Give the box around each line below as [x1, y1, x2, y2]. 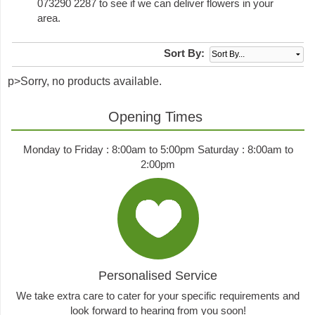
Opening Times [108, 109, 202, 125]
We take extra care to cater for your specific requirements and [16, 289, 300, 302]
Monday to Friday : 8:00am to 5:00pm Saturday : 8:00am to [22, 143, 293, 156]
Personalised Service [98, 268, 217, 283]
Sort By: [164, 47, 205, 60]
